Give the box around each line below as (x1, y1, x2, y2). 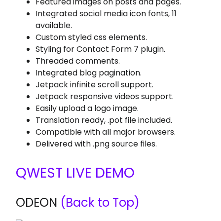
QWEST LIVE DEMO (16, 163, 135, 183)
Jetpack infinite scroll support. (36, 79, 154, 90)
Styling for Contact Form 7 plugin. (36, 43, 166, 55)
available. (36, 20, 73, 31)
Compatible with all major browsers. (36, 126, 176, 138)
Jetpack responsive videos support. (36, 91, 174, 102)
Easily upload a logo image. (36, 103, 139, 114)
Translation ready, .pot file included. (36, 114, 173, 126)
